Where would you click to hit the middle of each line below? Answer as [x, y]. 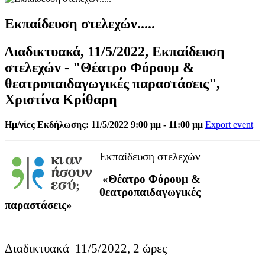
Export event [229, 124]
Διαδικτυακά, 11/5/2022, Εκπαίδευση [115, 51]
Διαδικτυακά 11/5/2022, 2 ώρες [86, 248]
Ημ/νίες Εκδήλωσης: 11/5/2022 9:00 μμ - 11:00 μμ [104, 124]
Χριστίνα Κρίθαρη [61, 99]
